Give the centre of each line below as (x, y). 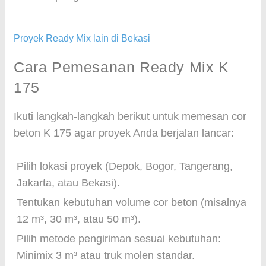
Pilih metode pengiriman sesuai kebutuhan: (119, 239)
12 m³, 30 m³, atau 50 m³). (79, 219)
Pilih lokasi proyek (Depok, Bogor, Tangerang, (125, 166)
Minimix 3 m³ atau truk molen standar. (106, 255)
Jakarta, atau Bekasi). (68, 183)
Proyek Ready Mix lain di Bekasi (82, 38)
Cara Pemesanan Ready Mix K (121, 67)
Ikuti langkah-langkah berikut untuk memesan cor (130, 116)
